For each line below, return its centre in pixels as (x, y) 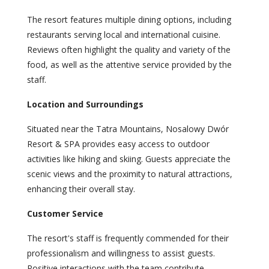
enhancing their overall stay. (81, 189)
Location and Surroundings (85, 104)
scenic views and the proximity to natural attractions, (130, 174)
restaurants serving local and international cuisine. (124, 35)
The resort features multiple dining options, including (129, 20)
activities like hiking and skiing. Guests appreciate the (129, 159)
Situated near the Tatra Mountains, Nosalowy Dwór (128, 129)
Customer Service (65, 214)
